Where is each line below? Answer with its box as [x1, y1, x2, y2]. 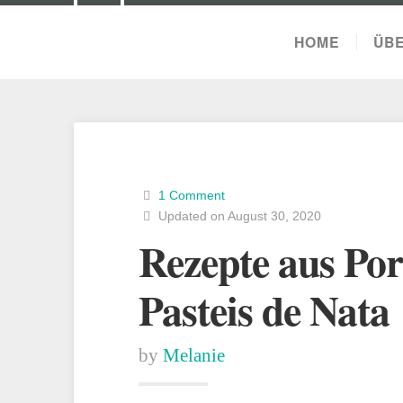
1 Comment [157, 188, 225, 202]
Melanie [163, 345, 225, 366]
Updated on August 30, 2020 [154, 209, 321, 223]
